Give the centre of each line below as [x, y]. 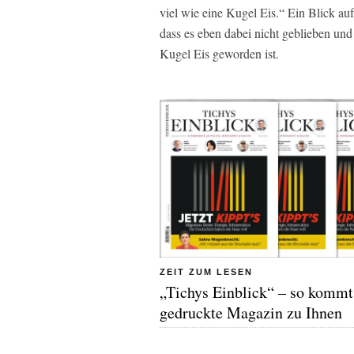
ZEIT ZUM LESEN [206, 271]
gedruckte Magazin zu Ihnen [251, 312]
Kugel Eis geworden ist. [219, 54]
